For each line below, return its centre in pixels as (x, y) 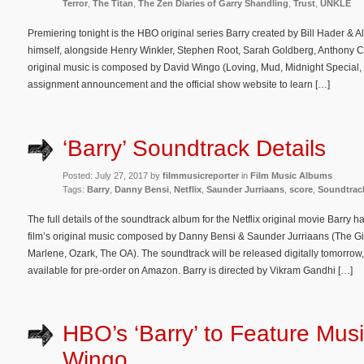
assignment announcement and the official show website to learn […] (179, 85)
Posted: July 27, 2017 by (113, 175)
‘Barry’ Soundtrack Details (194, 148)
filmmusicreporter (201, 175)
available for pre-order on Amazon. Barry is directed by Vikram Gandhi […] (190, 270)
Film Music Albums (291, 175)
